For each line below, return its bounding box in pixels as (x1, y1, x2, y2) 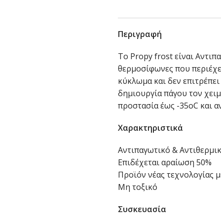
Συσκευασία (117, 203, 166, 215)
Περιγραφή (117, 28, 162, 39)
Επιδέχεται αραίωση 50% (117, 156, 212, 168)
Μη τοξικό (117, 181, 157, 192)
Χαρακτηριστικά (117, 122, 183, 133)
